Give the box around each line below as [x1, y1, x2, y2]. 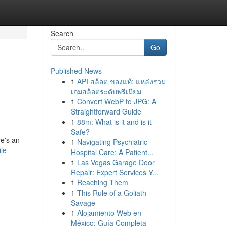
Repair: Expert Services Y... [70, 167, 158, 177]
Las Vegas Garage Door [77, 157, 155, 167]
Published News [50, 66, 102, 76]
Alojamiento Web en [77, 208, 141, 218]
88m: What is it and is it [77, 117, 152, 127]
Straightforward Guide [70, 106, 141, 117]
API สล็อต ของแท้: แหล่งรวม [77, 76, 166, 86]
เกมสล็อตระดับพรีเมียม [70, 86, 141, 96]
